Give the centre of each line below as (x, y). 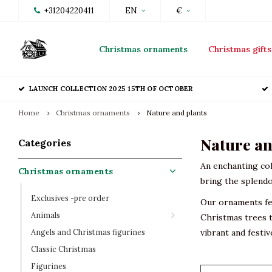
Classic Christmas (63, 249)
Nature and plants (177, 113)
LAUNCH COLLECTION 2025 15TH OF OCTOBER (111, 89)
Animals (46, 215)
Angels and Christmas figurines (88, 232)
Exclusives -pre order (70, 198)
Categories (45, 143)
